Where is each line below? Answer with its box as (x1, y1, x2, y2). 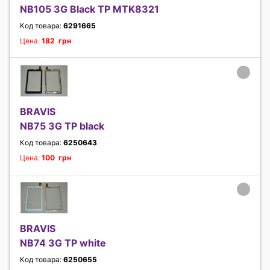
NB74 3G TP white (20, 237, 106, 250)
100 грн (42, 153, 71, 163)
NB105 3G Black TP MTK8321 (20, 2, 159, 15)
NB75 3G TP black (20, 119, 104, 132)
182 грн (42, 36, 71, 45)
